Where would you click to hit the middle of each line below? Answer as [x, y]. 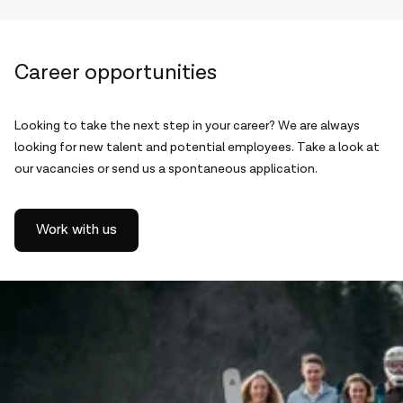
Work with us [76, 230]
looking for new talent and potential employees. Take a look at [197, 148]
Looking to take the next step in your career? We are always [187, 126]
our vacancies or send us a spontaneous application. [166, 169]
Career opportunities [116, 72]
